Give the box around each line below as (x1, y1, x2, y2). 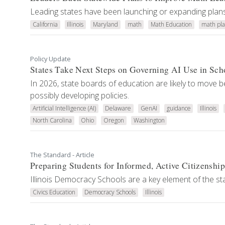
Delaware (105, 104, 132, 113)
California (32, 20, 58, 29)
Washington (133, 116, 165, 125)
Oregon (103, 116, 124, 125)
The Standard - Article (30, 150, 94, 159)
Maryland (92, 20, 118, 29)
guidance (166, 104, 191, 113)
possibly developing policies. (30, 90, 129, 101)
